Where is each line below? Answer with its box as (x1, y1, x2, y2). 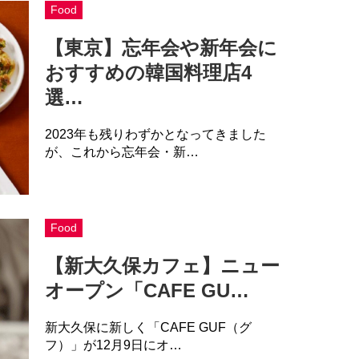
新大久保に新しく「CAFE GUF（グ (44, 320, 252, 334)
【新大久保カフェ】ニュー (44, 254, 280, 276)
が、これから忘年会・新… (44, 144, 199, 159)
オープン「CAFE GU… (44, 279, 249, 301)
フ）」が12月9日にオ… (44, 337, 182, 352)
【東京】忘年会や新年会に (44, 36, 277, 58)
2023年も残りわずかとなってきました (44, 127, 266, 141)
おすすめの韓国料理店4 (44, 61, 252, 83)
